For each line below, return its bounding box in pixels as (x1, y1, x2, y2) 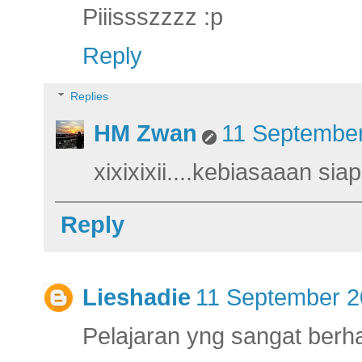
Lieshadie (82, 284, 191, 310)
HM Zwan (94, 120, 197, 147)
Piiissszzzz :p (82, 3, 223, 30)
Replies (70, 90, 109, 103)
